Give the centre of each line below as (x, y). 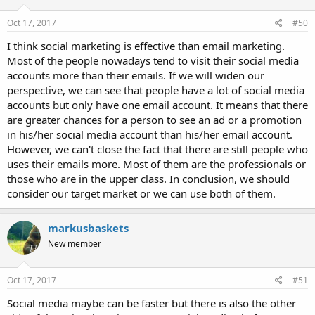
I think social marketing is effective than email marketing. (146, 46)
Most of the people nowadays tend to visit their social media (153, 61)
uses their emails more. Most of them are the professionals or (156, 164)
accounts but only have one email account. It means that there (157, 105)
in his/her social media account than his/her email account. (150, 135)
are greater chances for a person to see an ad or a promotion (154, 120)
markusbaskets (88, 228)
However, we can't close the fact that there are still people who (157, 149)
